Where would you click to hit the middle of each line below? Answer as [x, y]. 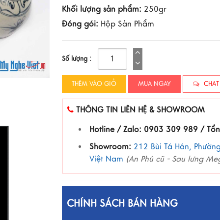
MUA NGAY [154, 84]
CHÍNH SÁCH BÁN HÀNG [122, 204]
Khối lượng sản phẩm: [101, 9]
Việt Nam [106, 159]
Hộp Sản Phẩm [126, 24]
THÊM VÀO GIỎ [94, 84]
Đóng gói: [80, 24]
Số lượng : [76, 59]
